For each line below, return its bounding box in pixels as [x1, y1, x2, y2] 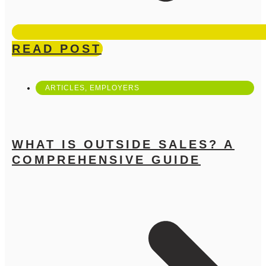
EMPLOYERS [90, 83, 140, 92]
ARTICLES [45, 83, 85, 92]
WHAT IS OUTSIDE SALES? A [12, 137, 235, 151]
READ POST [12, 42, 102, 55]
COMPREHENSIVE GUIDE [12, 153, 201, 166]
